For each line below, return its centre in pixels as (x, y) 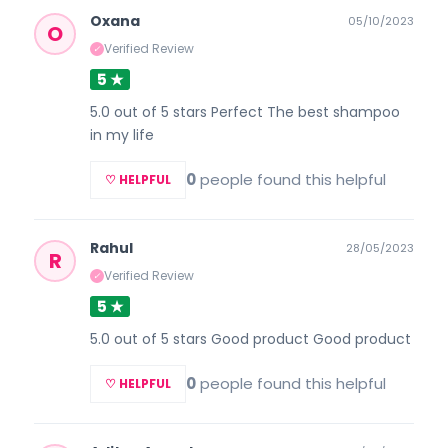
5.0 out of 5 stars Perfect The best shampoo (245, 111)
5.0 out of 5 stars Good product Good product (250, 338)
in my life (122, 134)
